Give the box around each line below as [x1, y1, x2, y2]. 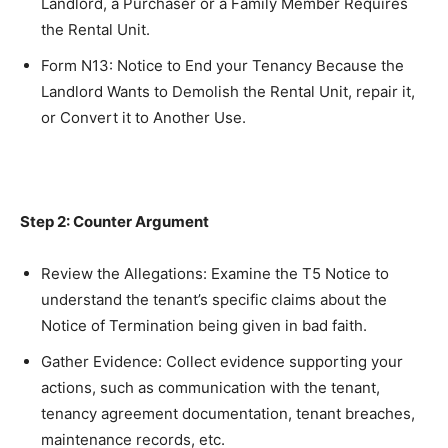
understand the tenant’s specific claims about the [41, 290, 387, 309]
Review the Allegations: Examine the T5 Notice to [41, 264, 389, 283]
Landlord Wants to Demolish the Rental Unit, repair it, [41, 82, 415, 101]
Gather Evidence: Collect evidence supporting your [41, 352, 403, 371]
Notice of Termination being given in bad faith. [41, 316, 367, 335]
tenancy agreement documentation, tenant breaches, [41, 404, 415, 423]
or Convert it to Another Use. [41, 108, 246, 127]
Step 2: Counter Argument [20, 212, 209, 231]
